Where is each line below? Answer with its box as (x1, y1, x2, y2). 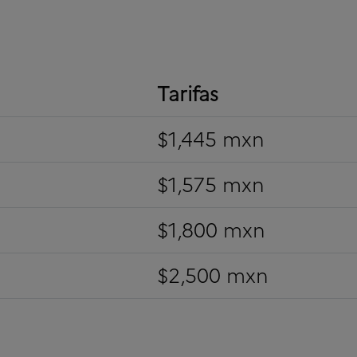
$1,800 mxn (156, 214, 265, 245)
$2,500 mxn (156, 260, 269, 291)
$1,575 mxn (156, 169, 265, 200)
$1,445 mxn (156, 124, 265, 155)
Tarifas (156, 78, 218, 109)
